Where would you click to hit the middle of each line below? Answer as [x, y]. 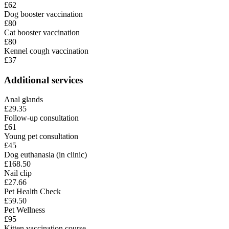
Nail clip [18, 173]
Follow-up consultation [41, 118]
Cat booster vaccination [42, 32]
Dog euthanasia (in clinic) [45, 155]
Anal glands [24, 100]
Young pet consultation [41, 136]
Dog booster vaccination [43, 14]
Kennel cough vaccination [46, 51]
